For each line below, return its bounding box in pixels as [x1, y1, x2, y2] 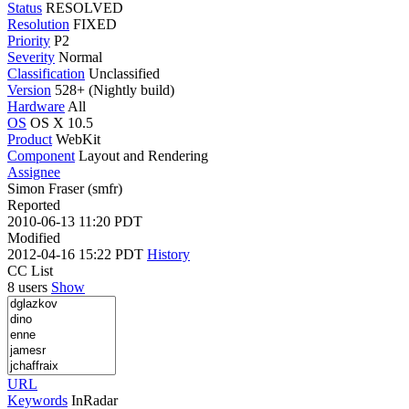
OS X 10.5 [30, 114, 93, 131]
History [147, 246, 190, 262]
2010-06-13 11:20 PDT [7, 213, 142, 229]
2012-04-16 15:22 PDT [7, 246, 147, 262]
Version [7, 81, 51, 98]
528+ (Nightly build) [51, 81, 174, 98]
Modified [7, 229, 60, 246]
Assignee [7, 163, 60, 180]
